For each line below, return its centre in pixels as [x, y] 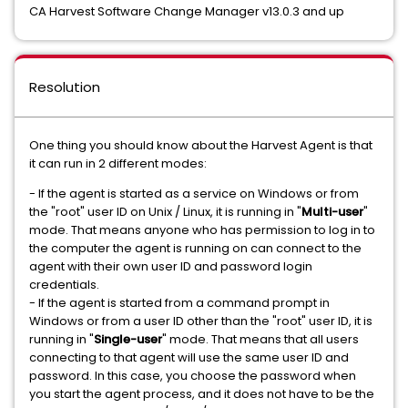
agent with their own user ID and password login [171, 266]
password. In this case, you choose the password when [193, 376]
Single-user [128, 339]
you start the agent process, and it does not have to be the [202, 394]
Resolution [65, 87]
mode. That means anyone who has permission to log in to [202, 230]
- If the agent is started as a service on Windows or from [194, 194]
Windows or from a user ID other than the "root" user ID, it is [201, 321]
